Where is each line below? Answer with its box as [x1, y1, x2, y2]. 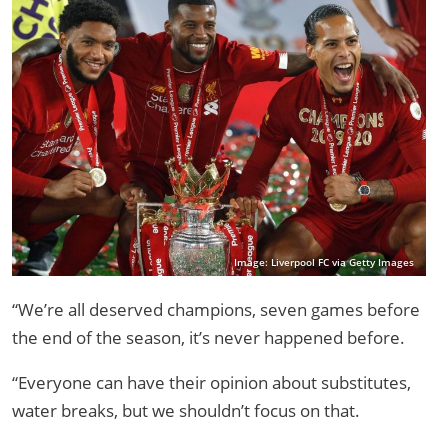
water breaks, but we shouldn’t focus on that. [12, 398, 360, 422]
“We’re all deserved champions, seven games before [12, 297, 420, 321]
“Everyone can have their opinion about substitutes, [12, 370, 411, 394]
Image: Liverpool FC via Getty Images [234, 255, 414, 269]
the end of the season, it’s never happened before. [12, 325, 405, 349]
